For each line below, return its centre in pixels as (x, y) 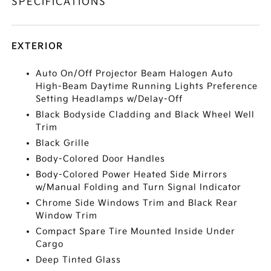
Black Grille (63, 143)
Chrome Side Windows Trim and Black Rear (137, 203)
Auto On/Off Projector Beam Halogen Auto (135, 73)
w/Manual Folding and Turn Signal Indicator (139, 187)
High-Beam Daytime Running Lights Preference (147, 86)
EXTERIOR (38, 46)
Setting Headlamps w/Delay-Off (109, 99)
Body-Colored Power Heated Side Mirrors (132, 174)
